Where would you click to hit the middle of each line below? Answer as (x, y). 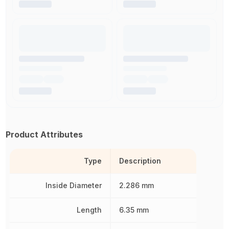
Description (140, 161)
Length (89, 210)
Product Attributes (44, 135)
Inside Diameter (73, 186)
